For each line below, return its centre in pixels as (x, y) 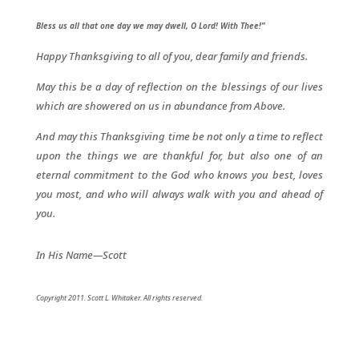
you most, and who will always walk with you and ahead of (179, 194)
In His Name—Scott (81, 255)
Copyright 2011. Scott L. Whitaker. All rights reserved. (119, 298)
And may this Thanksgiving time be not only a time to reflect (179, 136)
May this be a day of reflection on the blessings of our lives (179, 87)
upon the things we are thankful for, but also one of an (179, 155)
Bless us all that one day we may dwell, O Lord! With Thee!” (150, 26)
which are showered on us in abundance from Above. (160, 106)
